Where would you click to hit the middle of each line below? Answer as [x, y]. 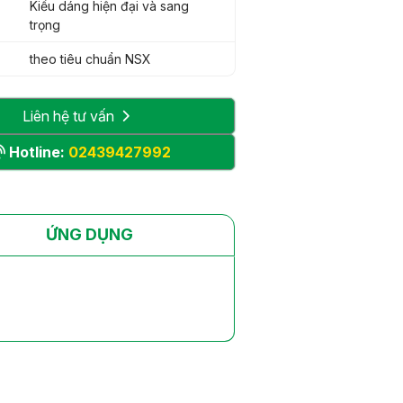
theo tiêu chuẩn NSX [91, 58]
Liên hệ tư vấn [68, 116]
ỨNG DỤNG [89, 235]
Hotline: [39, 152]
